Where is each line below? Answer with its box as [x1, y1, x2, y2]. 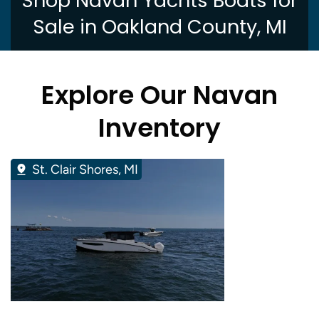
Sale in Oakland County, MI [32, 13, 287, 40]
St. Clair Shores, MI [32, 161, 138, 177]
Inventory [98, 109, 221, 146]
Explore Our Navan [41, 76, 278, 113]
